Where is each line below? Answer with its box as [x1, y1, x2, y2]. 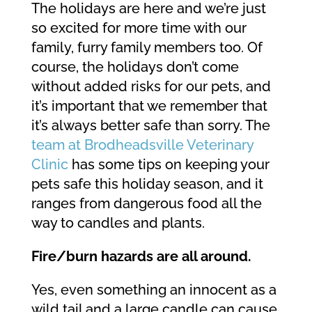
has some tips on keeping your [68, 156, 270, 173]
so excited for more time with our [31, 19, 247, 36]
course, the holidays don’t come [31, 58, 239, 75]
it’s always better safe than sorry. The [31, 117, 270, 134]
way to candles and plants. [31, 214, 205, 231]
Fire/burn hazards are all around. [31, 248, 251, 265]
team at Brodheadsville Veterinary [31, 136, 253, 153]
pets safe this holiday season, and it [31, 175, 263, 192]
